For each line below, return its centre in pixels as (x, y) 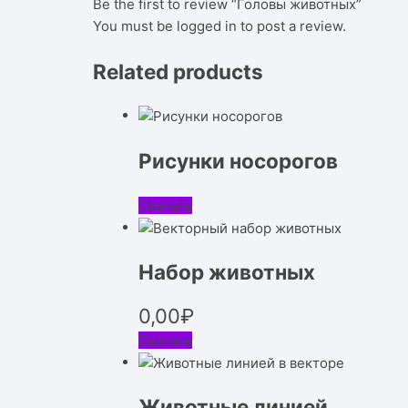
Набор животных (227, 272)
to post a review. (291, 25)
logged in (207, 25)
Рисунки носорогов (238, 160)
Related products (178, 71)
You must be (135, 25)
